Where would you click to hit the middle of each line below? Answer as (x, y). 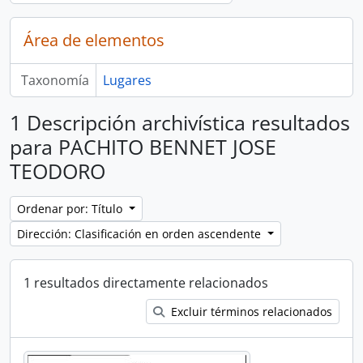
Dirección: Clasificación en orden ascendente (141, 234)
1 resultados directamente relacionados (146, 283)
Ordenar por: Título (71, 209)
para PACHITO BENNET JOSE (143, 147)
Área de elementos (94, 40)
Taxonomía (55, 80)
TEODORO (58, 171)
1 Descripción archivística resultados (180, 122)
